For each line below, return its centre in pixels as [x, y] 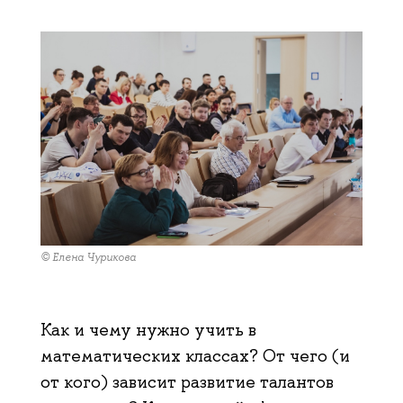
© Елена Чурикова [88, 258]
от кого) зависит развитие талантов [187, 381]
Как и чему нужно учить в [148, 329]
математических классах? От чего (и [195, 355]
